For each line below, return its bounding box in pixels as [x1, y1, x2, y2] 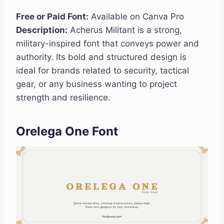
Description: [16, 25, 67, 35]
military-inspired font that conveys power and [16, 38, 199, 49]
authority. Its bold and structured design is [16, 52, 186, 62]
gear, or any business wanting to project [16, 79, 177, 89]
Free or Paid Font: [16, 11, 88, 22]
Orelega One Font [16, 124, 118, 139]
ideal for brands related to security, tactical [16, 65, 189, 76]
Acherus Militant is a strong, [67, 25, 182, 35]
